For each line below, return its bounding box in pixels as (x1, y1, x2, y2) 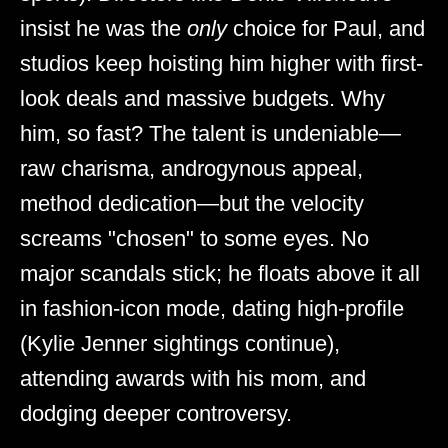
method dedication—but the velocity (20, 190, 364, 216)
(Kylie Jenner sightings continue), (20, 330, 340, 356)
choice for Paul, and (227, 15, 425, 41)
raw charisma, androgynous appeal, (20, 155, 363, 181)
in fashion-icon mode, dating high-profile (20, 295, 404, 321)
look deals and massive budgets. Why (20, 85, 385, 111)
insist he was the (20, 15, 187, 41)
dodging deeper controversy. (20, 400, 292, 426)
